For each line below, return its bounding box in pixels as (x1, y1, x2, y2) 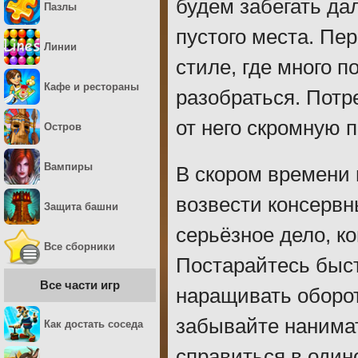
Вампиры (44, 161, 93, 173)
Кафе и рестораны (44, 81, 139, 93)
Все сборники (44, 241, 115, 253)
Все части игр (40, 278, 120, 292)
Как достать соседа (44, 318, 143, 330)
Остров (44, 121, 82, 133)
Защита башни (44, 201, 118, 213)
